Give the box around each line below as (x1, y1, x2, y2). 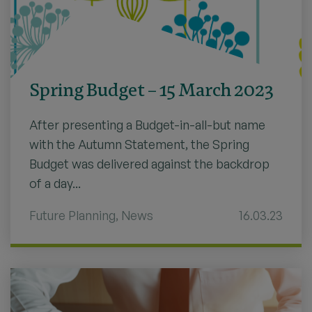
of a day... (29, 175, 81, 192)
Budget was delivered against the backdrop (29, 156, 270, 172)
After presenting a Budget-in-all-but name (29, 117, 265, 133)
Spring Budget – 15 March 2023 (29, 78, 274, 102)
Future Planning (29, 208, 116, 224)
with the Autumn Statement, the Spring (29, 136, 249, 153)
